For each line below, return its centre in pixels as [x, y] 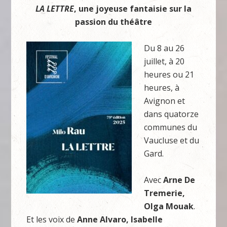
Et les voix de [52, 219]
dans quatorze [172, 114]
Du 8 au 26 [164, 48]
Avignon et [165, 101]
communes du [171, 127]
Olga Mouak [169, 206]
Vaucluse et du [172, 140]
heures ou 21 [169, 74]
